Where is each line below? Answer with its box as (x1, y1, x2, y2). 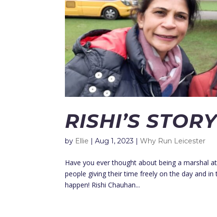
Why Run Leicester (140, 137, 206, 146)
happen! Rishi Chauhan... (65, 180, 140, 190)
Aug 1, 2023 (95, 137, 134, 146)
